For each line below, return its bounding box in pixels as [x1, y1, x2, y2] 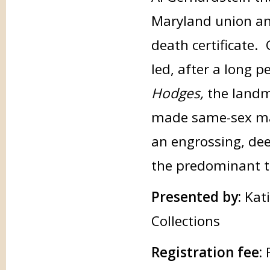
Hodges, [151, 84, 207, 102]
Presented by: [151, 187, 245, 206]
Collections [151, 212, 220, 230]
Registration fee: [151, 243, 262, 262]
